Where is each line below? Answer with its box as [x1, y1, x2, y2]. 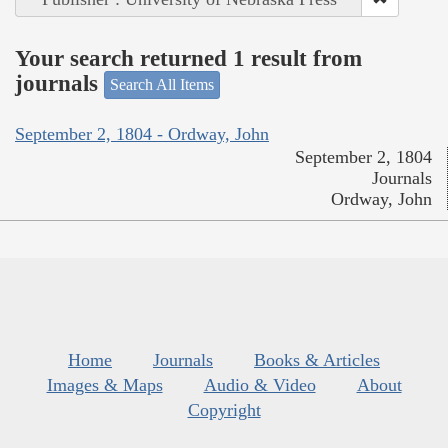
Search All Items [110, 76, 214, 94]
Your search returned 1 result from [15, 45, 362, 71]
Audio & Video [203, 374, 316, 395]
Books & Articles [254, 349, 380, 370]
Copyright [187, 399, 261, 420]
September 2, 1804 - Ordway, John [15, 123, 269, 144]
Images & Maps [46, 374, 163, 395]
